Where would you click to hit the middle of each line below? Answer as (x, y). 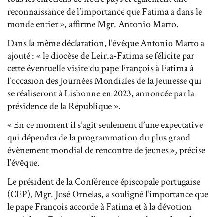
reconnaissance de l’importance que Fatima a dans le (105, 11)
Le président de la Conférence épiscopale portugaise (104, 181)
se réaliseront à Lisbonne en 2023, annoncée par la (101, 93)
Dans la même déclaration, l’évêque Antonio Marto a (106, 43)
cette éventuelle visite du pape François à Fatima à (101, 68)
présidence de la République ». (64, 106)
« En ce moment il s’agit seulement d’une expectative (105, 125)
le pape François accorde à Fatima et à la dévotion (100, 207)
